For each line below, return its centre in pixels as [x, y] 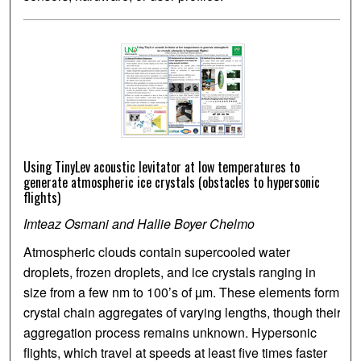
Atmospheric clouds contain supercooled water [157, 252]
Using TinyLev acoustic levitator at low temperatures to [162, 167]
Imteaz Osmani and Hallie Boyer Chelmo [139, 224]
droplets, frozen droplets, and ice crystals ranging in [170, 272]
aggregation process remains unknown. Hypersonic [170, 333]
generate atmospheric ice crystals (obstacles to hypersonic [172, 183]
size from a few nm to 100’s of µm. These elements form [182, 293]
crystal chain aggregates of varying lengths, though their [183, 313]
